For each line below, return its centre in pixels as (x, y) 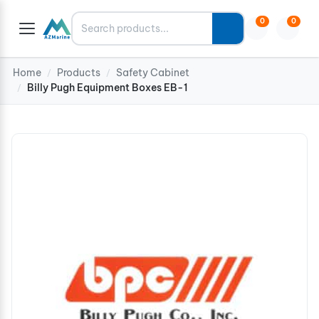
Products (79, 73)
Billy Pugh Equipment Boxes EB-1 (108, 88)
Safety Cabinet (153, 73)
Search (91, 21)
